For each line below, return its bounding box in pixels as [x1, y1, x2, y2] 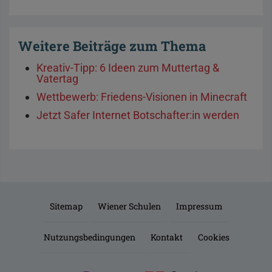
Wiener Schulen [97, 200, 161, 212]
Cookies [198, 231, 229, 243]
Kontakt [151, 231, 183, 243]
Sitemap [49, 200, 83, 212]
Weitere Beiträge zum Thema [18, 37, 206, 55]
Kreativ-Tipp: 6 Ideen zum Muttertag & [36, 61, 219, 75]
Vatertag [36, 72, 78, 86]
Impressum [175, 200, 223, 212]
